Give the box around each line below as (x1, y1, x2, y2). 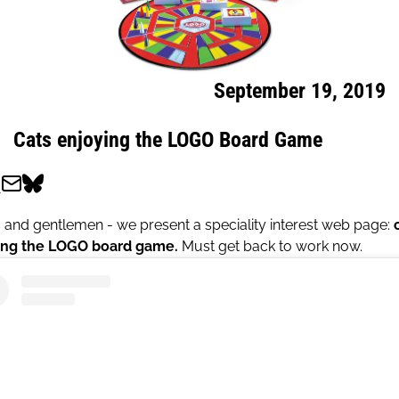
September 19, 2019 (214, 78, 386, 104)
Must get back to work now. (178, 238, 362, 256)
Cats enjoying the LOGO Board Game (13, 127, 322, 153)
